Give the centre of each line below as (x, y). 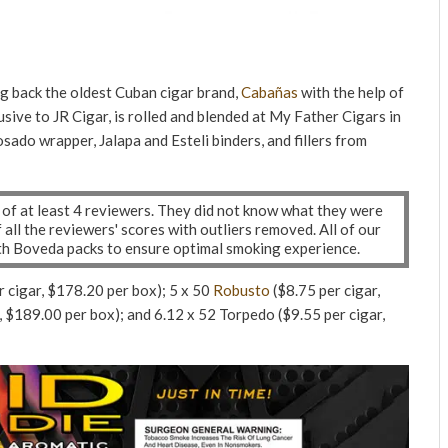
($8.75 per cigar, (325, 290)
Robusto (241, 290)
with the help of (351, 92)
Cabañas (269, 92)
